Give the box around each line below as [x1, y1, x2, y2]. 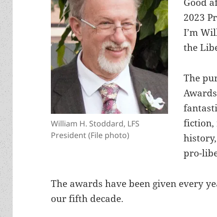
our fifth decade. [51, 192, 124, 205]
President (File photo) [51, 130, 130, 141]
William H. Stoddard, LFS [51, 118, 140, 129]
